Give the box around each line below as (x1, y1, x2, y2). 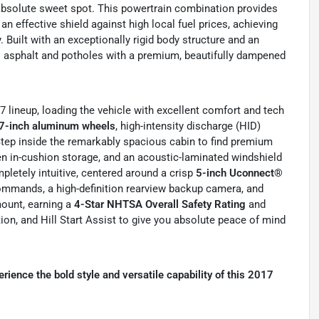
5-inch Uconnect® (196, 167, 283, 180)
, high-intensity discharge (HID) (115, 120, 261, 133)
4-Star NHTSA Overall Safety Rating (74, 198, 246, 211)
